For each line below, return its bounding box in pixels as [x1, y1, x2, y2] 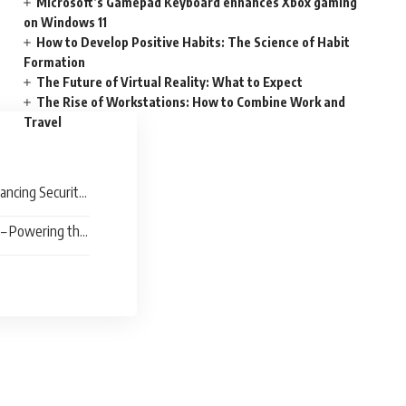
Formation [24, 54, 86, 70]
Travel [24, 114, 63, 130]
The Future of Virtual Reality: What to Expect [36, 74, 304, 90]
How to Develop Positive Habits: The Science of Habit [36, 34, 351, 50]
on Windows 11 [24, 14, 108, 30]
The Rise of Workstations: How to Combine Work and [36, 94, 346, 110]
